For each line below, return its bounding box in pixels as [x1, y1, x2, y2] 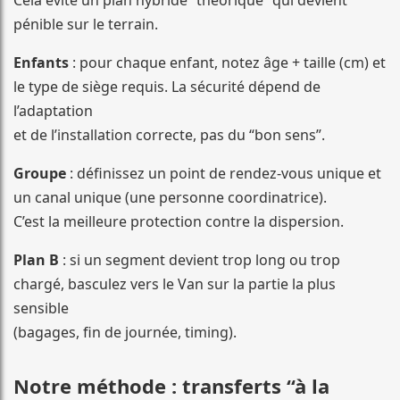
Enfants [13, 53, 69, 73]
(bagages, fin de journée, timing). [13, 322, 237, 343]
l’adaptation [13, 101, 93, 121]
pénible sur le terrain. [13, 14, 158, 35]
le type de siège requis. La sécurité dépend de [13, 77, 321, 97]
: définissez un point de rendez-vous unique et [66, 163, 381, 184]
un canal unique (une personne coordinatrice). [13, 187, 327, 208]
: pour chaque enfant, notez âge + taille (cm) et [69, 53, 386, 73]
